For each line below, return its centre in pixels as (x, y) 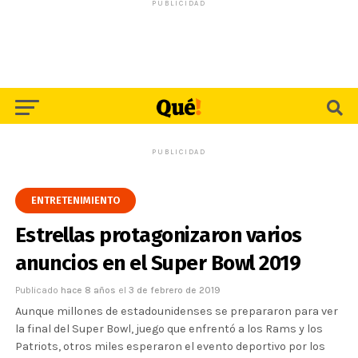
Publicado (36, 290)
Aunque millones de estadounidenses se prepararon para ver (176, 311)
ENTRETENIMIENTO (75, 200)
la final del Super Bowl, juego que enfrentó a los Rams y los (169, 329)
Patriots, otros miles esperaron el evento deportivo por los (170, 346)
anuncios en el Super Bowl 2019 (158, 263)
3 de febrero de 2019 (174, 290)
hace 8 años (89, 290)
